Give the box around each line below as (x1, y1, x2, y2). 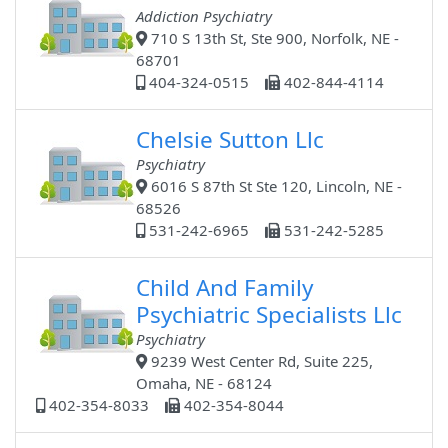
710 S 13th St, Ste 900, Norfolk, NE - (147, 28, 400, 49)
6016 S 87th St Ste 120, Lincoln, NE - (147, 176, 403, 197)
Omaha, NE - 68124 (136, 373, 273, 394)
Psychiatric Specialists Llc (136, 299, 403, 331)
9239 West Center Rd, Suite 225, (147, 351, 374, 372)
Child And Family (136, 272, 314, 304)
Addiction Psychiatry (136, 6, 273, 27)
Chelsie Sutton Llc (136, 124, 325, 156)
